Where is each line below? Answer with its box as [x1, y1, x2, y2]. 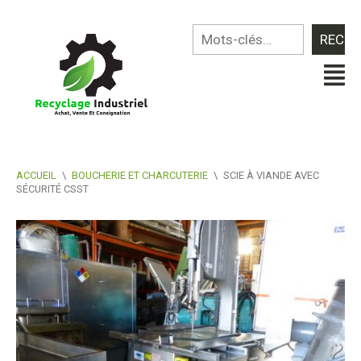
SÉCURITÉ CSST [16, 182, 89, 195]
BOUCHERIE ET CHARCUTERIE [72, 168, 208, 181]
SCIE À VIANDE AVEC [223, 168, 319, 181]
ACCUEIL [16, 168, 56, 181]
